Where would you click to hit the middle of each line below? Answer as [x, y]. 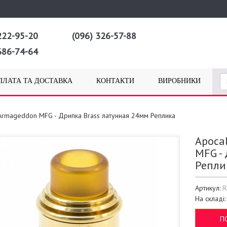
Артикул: [209, 188]
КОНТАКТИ [115, 81]
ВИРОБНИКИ [179, 81]
